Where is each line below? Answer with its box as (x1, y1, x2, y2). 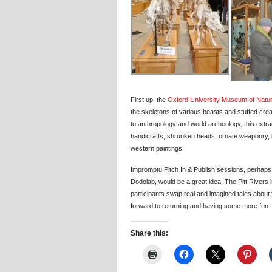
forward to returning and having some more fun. (131, 202, 270, 209)
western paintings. (131, 144, 184, 152)
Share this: (131, 229, 168, 237)
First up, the (131, 96, 168, 103)
